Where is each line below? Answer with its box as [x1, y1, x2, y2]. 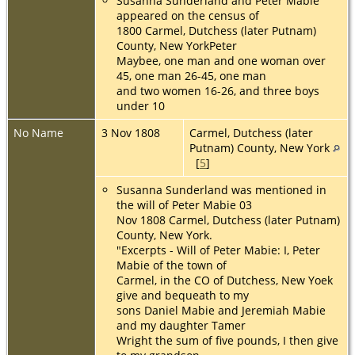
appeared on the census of [116, 7, 259, 23]
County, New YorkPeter [116, 37, 237, 53]
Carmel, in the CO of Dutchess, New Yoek [116, 272, 333, 288]
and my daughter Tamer [116, 317, 246, 333]
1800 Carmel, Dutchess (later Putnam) [116, 22, 316, 38]
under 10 [116, 97, 165, 113]
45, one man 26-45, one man [116, 67, 266, 83]
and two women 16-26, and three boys [116, 82, 319, 98]
